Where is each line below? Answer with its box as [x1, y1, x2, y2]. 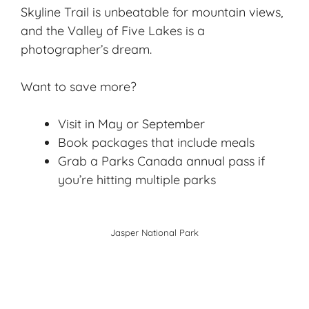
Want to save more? [21, 78, 137, 94]
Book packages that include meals [58, 134, 255, 150]
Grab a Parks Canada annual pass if [58, 152, 265, 169]
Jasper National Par [110, 226, 194, 238]
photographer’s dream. [21, 41, 152, 57]
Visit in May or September [58, 115, 205, 132]
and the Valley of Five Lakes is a [21, 22, 205, 39]
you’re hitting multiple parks [58, 171, 216, 188]
